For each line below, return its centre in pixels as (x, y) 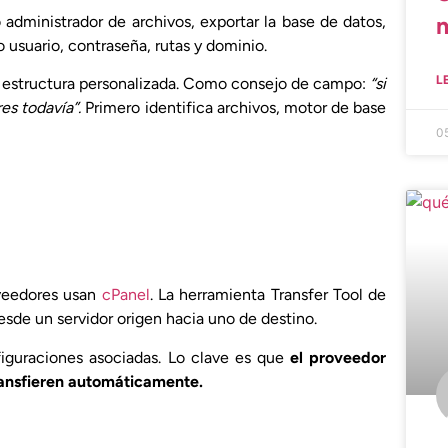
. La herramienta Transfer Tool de (268, 295)
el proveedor (338, 357)
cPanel (125, 295)
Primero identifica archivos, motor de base (234, 107)
